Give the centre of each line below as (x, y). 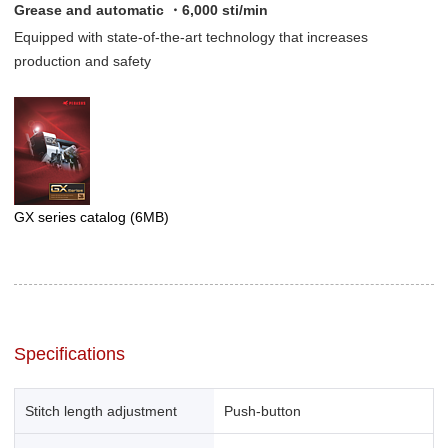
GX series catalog (72, 217)
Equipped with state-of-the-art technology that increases (191, 37)
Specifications (69, 354)
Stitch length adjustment (100, 410)
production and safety (82, 61)
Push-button (263, 410)
